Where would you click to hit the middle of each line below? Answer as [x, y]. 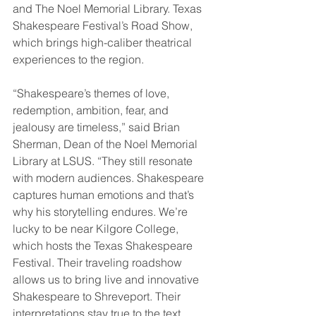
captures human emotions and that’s [105, 195]
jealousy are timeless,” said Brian [98, 127]
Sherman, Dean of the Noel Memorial [107, 144]
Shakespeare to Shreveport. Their [98, 297]
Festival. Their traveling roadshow [99, 263]
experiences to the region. [78, 60]
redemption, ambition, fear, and [92, 110]
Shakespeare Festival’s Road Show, [104, 26]
